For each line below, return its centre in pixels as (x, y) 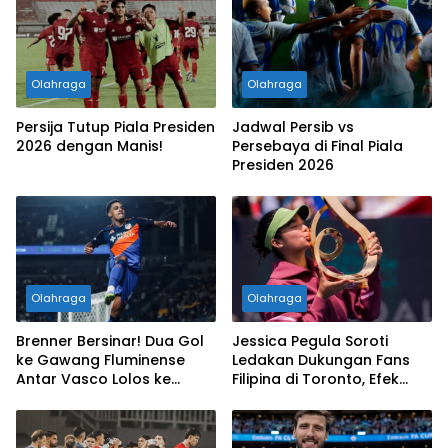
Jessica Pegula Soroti (310, 341)
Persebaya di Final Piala (317, 146)
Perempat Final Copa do (105, 398)
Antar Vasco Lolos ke (93, 379)
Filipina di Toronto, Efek (315, 379)
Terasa (258, 417)
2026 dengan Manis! (89, 146)
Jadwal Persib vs (293, 127)
